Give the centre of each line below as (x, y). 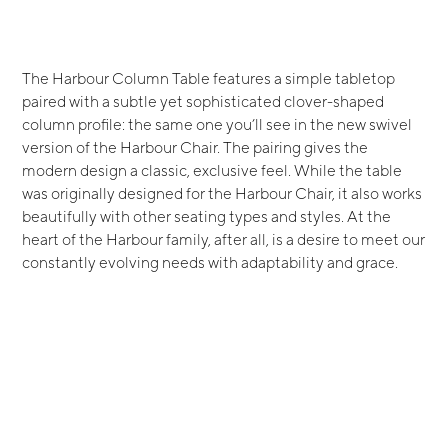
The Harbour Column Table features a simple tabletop (209, 77)
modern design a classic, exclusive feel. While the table (212, 169)
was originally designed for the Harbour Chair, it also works (222, 192)
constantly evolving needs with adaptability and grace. (210, 261)
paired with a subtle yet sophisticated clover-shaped (203, 100)
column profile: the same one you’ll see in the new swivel (217, 123)
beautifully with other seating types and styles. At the (207, 215)
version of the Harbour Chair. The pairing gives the (195, 146)
